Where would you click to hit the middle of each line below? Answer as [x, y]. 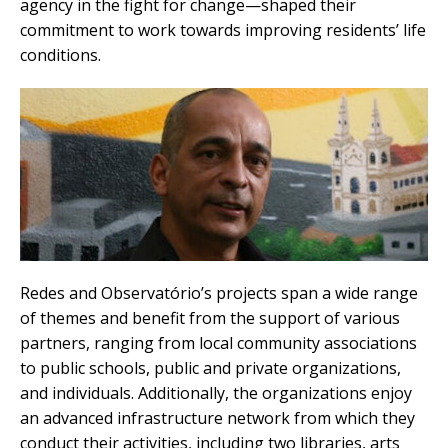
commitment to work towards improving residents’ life [223, 29]
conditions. [60, 54]
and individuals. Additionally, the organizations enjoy [216, 393]
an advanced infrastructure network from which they [217, 418]
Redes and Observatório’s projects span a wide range [219, 293]
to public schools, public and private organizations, [210, 368]
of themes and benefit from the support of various [210, 318]
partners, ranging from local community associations [218, 343]
